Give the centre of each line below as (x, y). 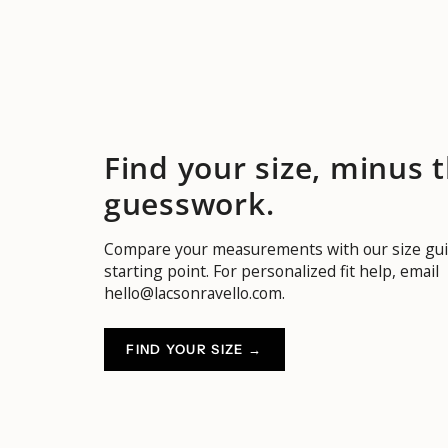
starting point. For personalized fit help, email (271, 270)
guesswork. (189, 203)
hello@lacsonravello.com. (194, 292)
